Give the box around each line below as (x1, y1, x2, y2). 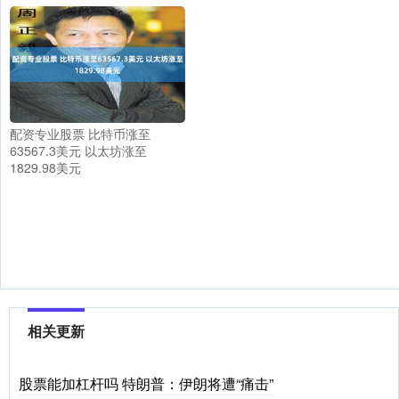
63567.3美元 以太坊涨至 (10, 142, 147, 160)
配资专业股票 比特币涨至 (10, 125, 151, 143)
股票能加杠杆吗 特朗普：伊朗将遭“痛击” (19, 373, 273, 395)
